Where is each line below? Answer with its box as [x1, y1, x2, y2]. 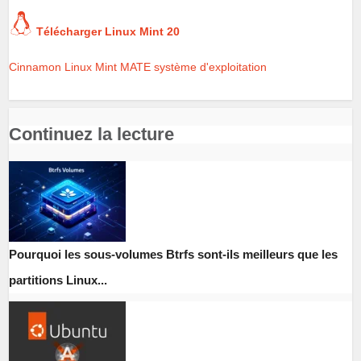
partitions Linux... [9, 272, 108, 287]
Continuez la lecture [9, 123, 175, 144]
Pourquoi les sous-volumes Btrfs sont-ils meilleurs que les [9, 247, 338, 261]
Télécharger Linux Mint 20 [36, 24, 180, 38]
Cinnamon [9, 60, 62, 73]
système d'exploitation [154, 60, 268, 73]
